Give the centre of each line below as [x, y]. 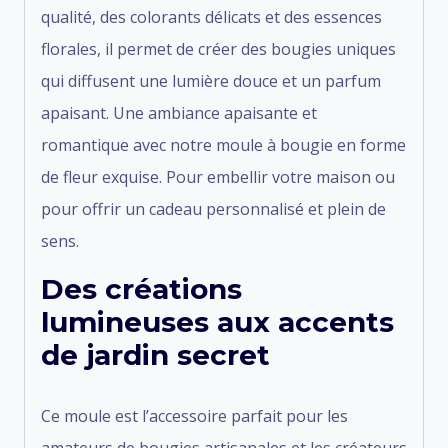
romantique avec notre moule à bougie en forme [223, 144]
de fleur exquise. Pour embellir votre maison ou [218, 176]
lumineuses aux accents [217, 321]
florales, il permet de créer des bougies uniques [218, 48]
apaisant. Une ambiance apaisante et [179, 112]
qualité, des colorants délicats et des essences [211, 16]
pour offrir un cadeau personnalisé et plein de [213, 208]
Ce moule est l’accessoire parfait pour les [194, 415]
